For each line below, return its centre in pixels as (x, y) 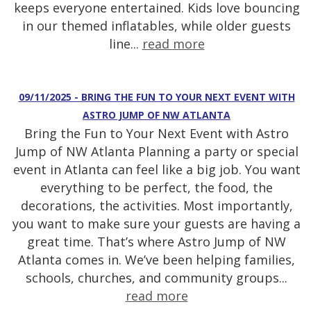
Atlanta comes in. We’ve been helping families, (157, 260)
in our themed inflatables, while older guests (157, 26)
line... (125, 44)
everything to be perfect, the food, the (157, 188)
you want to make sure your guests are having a (157, 224)
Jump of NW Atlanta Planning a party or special (157, 152)
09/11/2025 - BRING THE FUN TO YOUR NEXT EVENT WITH (157, 97)
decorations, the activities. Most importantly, (157, 206)
